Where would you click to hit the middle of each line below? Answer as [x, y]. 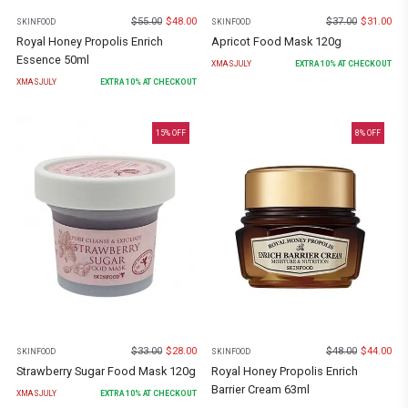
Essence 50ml [53, 60]
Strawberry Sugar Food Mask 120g [106, 372]
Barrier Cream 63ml [260, 390]
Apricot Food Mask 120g [276, 42]
